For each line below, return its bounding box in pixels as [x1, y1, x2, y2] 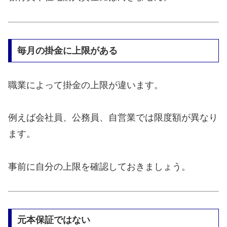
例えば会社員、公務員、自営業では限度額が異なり [8, 112, 218, 123]
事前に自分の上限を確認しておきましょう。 [8, 161, 191, 172]
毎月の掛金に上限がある [17, 46, 118, 56]
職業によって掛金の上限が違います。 [8, 80, 163, 90]
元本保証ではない [17, 215, 90, 225]
